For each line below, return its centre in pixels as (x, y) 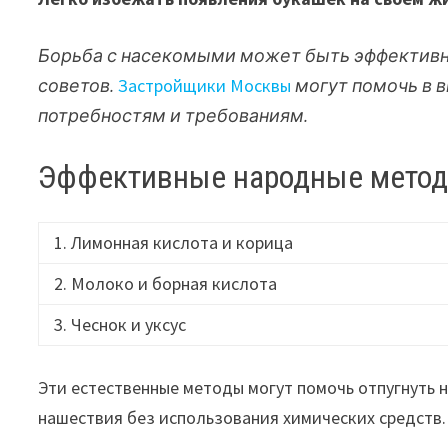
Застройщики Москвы (205, 85)
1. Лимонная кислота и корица (174, 243)
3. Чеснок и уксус (120, 325)
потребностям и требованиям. (173, 115)
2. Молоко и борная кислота (166, 284)
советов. (76, 85)
